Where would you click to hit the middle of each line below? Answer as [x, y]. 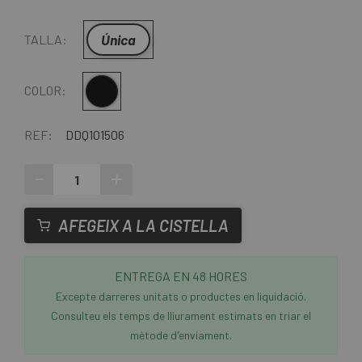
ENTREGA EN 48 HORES [181, 276]
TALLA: [46, 40]
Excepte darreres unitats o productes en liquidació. [181, 297]
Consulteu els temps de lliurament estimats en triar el [181, 316]
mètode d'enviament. [181, 335]
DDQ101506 [95, 135]
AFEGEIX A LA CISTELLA [143, 226]
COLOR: [45, 90]
